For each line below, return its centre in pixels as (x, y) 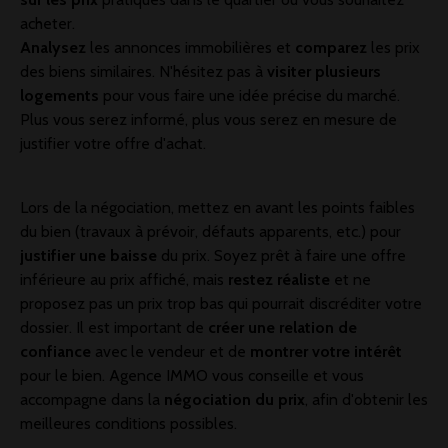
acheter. (47, 24)
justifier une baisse (88, 256)
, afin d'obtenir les (366, 400)
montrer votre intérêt (324, 352)
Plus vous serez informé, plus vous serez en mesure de (208, 120)
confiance (57, 352)
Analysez (55, 48)
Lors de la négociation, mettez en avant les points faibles (217, 208)
